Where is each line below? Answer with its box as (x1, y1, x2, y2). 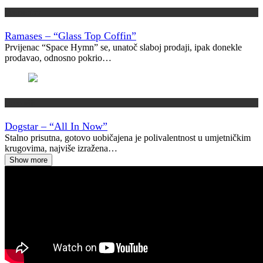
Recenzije (5, 97, 36, 107)
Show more (9, 155, 48, 164)
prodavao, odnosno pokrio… (5, 53, 112, 63)
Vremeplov (5, 8, 41, 17)
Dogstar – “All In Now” (5, 120, 107, 132)
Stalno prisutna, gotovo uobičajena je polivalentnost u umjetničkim (5, 132, 251, 143)
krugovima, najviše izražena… (5, 143, 117, 153)
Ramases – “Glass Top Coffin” (5, 30, 136, 42)
